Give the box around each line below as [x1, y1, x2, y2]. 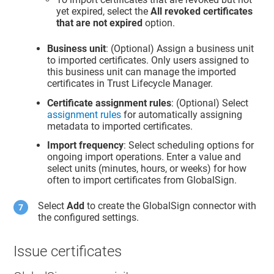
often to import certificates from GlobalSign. [47, 174, 237, 187]
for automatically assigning [121, 108, 243, 120]
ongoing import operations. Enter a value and [47, 151, 242, 163]
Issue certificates [13, 243, 122, 261]
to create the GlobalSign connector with [84, 199, 257, 212]
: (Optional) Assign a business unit [106, 42, 254, 54]
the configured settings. [38, 211, 139, 223]
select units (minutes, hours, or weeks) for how [47, 163, 247, 175]
